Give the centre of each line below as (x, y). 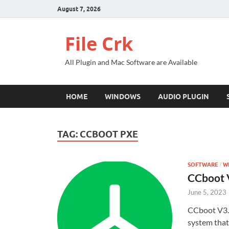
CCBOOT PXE (109, 134)
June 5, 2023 (207, 192)
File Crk (99, 44)
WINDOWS (123, 96)
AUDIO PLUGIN (184, 96)
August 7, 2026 (79, 9)
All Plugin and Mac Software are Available (131, 62)
